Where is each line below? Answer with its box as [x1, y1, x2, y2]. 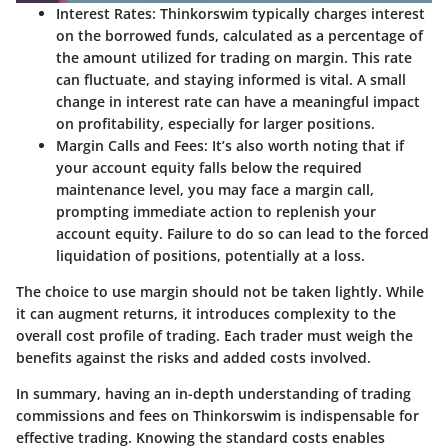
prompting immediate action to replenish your [56, 201, 376, 221]
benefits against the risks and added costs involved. [16, 347, 371, 367]
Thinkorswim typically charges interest [156, 3, 425, 23]
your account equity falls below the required [56, 157, 362, 177]
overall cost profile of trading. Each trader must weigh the [16, 325, 413, 345]
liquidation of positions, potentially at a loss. [56, 245, 365, 265]
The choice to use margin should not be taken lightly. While [16, 281, 424, 301]
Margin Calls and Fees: [56, 135, 208, 155]
